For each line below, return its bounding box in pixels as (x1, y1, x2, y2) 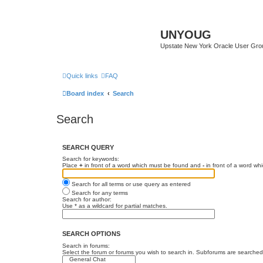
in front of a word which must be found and (83, 162, 203, 168)
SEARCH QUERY (62, 143, 114, 151)
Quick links (66, 72, 98, 79)
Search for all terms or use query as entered (70, 181, 191, 187)
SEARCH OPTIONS (62, 230, 120, 238)
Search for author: (62, 196, 112, 203)
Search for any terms (70, 190, 128, 196)
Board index (66, 89, 104, 97)
